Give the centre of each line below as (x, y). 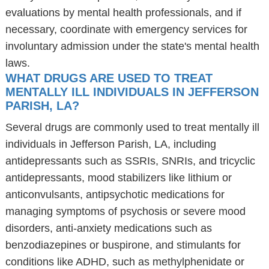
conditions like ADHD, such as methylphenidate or (125, 262)
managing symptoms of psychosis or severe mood (125, 211)
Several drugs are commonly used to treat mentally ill (132, 127)
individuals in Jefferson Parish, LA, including (110, 144)
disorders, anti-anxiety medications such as (108, 228)
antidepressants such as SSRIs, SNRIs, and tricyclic (130, 161)
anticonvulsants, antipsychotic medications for (115, 195)
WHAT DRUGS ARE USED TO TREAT (109, 78)
